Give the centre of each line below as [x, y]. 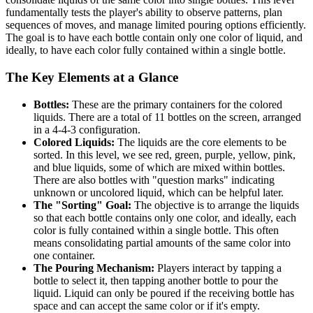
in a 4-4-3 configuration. [87, 129]
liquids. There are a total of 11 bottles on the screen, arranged [167, 117]
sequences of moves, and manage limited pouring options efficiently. [156, 25]
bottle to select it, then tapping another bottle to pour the [156, 280]
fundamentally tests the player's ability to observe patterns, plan [144, 13]
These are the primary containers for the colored [176, 104]
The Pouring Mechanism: [94, 268]
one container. [64, 255]
